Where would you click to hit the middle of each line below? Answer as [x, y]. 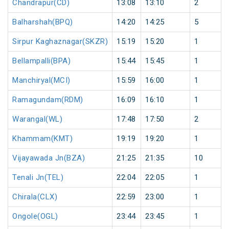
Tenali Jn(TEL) [38, 178]
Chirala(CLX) [35, 197]
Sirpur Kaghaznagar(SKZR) [60, 42]
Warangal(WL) [37, 119]
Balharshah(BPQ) [43, 22]
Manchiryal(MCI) [41, 81]
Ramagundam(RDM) [48, 100]
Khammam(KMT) [42, 139]
